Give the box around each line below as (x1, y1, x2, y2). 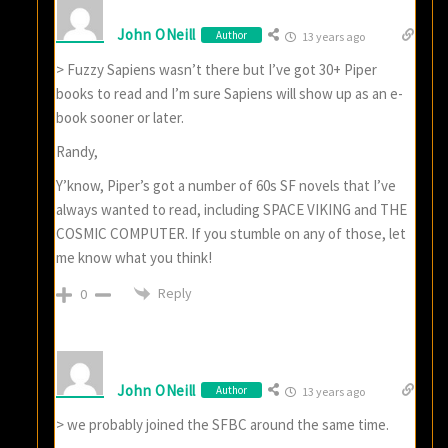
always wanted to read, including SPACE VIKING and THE (56, 199, 408, 219)
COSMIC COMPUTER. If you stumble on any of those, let (56, 223, 407, 243)
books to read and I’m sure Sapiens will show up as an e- (56, 83, 404, 103)
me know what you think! (56, 247, 213, 267)
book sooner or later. (56, 107, 185, 127)
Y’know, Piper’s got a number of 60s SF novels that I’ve (56, 175, 397, 195)
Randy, (56, 141, 99, 161)
